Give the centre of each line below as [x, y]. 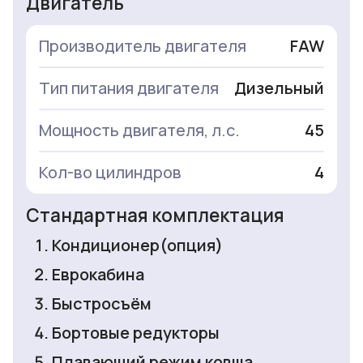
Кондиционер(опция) [137, 246]
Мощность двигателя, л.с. [139, 130]
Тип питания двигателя [129, 88]
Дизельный [279, 88]
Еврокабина [98, 275]
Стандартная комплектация [155, 216]
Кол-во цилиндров [110, 173]
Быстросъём [102, 304]
